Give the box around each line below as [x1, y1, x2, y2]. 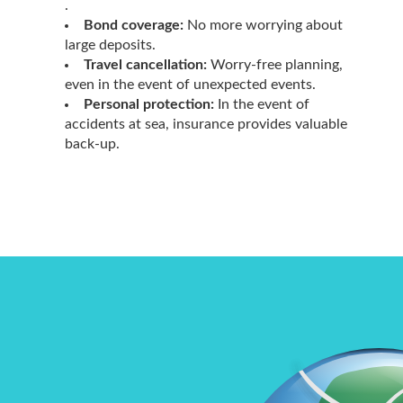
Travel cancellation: [84, 57, 207, 72]
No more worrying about [184, 17, 343, 32]
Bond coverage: [84, 17, 184, 32]
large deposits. [65, 37, 156, 52]
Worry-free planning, [207, 57, 343, 72]
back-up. [65, 136, 120, 151]
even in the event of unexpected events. [65, 76, 316, 92]
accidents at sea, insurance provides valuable [65, 116, 347, 131]
